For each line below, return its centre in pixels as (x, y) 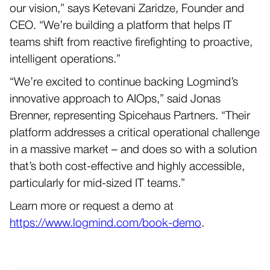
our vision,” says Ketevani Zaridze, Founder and (127, 9)
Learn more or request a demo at (92, 207)
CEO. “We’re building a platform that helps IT (121, 26)
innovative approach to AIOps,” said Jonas (115, 99)
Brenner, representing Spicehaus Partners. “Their (130, 116)
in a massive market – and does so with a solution (133, 150)
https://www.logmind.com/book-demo (105, 224)
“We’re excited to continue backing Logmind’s (124, 83)
